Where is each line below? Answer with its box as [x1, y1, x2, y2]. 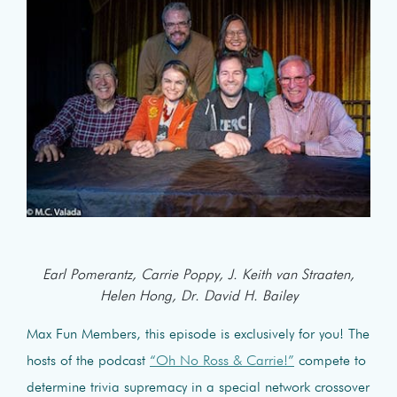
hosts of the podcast [27, 354, 150, 369]
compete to [294, 354, 366, 369]
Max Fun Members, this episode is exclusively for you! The [27, 327, 370, 342]
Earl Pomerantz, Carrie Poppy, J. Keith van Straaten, [43, 268, 354, 283]
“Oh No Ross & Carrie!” [150, 354, 294, 369]
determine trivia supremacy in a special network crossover [27, 380, 370, 395]
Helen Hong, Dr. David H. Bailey [99, 289, 298, 304]
